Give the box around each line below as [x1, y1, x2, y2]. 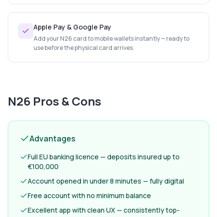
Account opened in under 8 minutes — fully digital [28, 176, 184, 186]
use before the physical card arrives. [33, 44, 134, 52]
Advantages [30, 133, 76, 144]
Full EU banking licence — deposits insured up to [28, 152, 180, 161]
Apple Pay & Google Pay [33, 22, 111, 31]
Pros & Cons [31, 93, 101, 109]
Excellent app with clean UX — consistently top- [28, 205, 180, 215]
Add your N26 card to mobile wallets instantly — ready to [33, 34, 189, 43]
